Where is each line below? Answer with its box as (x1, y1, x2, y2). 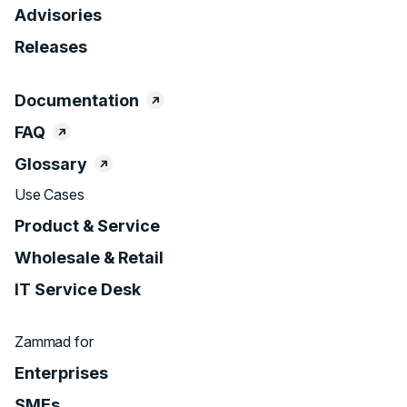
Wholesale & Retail (15, 248, 164, 268)
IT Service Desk (15, 280, 141, 300)
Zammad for (15, 333, 94, 352)
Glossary (15, 154, 87, 174)
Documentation (15, 91, 139, 111)
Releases (15, 37, 87, 57)
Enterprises (15, 363, 108, 383)
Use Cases (15, 185, 84, 204)
